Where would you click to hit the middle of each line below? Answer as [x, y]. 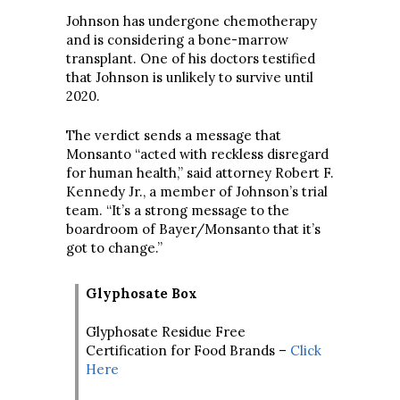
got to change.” [114, 247]
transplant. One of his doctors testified [191, 58]
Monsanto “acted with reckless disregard [197, 154]
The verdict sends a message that [174, 135]
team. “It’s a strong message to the [178, 210]
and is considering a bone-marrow [177, 40]
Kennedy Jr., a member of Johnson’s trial [197, 191]
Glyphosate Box [142, 293]
